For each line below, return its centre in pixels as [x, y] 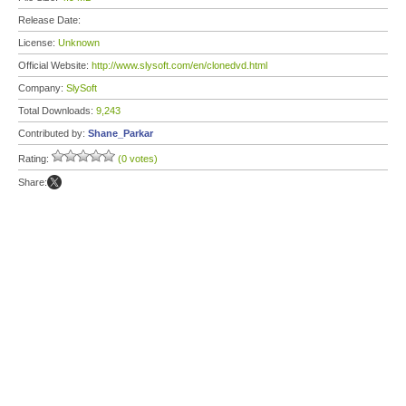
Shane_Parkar [121, 133]
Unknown [79, 43]
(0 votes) [138, 159]
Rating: [35, 159]
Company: [42, 88]
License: [38, 43]
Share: [33, 182]
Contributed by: [53, 133]
